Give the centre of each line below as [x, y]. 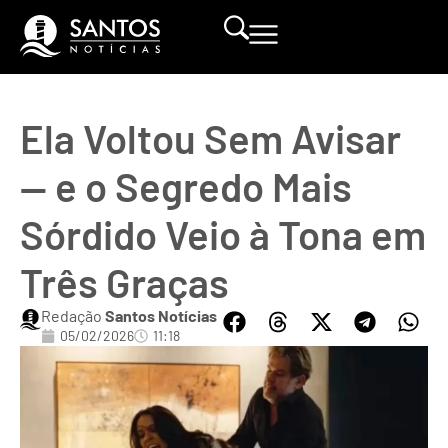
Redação [72, 315]
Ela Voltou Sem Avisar [210, 138]
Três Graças [124, 282]
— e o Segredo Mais [186, 186]
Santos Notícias [160, 315]
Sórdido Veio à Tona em [223, 234]
